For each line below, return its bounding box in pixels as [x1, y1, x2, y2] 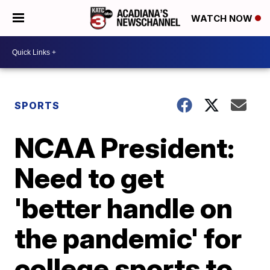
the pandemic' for [14, 221, 242, 255]
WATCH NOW [191, 13, 255, 25]
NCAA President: [14, 131, 235, 165]
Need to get [14, 161, 165, 195]
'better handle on [14, 191, 233, 225]
